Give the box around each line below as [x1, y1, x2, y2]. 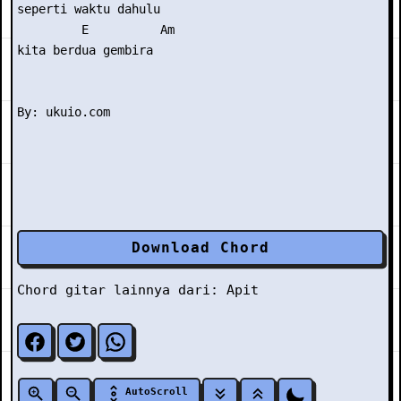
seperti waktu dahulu [17, 2, 160, 16]
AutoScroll [124, 386, 188, 397]
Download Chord [132, 239, 269, 256]
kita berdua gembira [17, 43, 160, 57]
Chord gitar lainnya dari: [17, 282, 226, 298]
